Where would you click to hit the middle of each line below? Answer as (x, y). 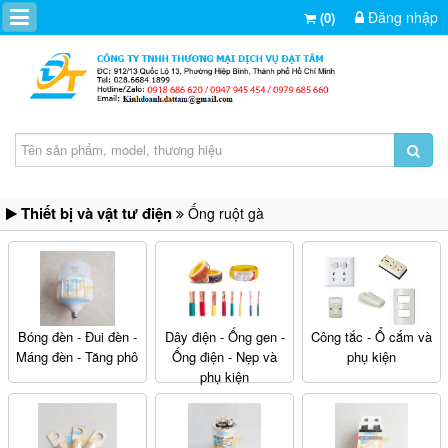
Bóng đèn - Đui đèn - (77, 336)
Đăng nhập (401, 17)
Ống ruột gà (224, 212)
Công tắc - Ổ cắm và (372, 336)
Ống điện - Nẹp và (225, 356)
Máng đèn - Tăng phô (77, 356)
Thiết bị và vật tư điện (96, 212)
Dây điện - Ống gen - (224, 336)
